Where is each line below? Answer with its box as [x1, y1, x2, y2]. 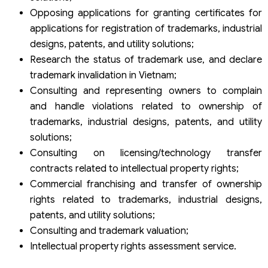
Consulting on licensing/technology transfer [30, 147, 262, 160]
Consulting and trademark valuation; [30, 225, 188, 237]
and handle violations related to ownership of [30, 100, 262, 113]
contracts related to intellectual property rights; [30, 163, 239, 175]
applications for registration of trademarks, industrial [30, 23, 262, 35]
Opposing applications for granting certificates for [30, 7, 262, 20]
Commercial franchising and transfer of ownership [30, 178, 262, 191]
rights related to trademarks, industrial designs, [30, 194, 262, 206]
